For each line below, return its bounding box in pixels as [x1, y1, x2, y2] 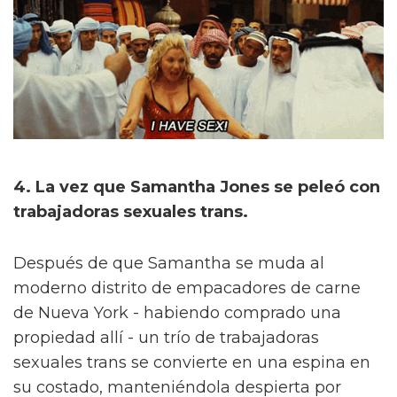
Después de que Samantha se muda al [13, 253, 324, 273]
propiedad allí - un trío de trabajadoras [13, 327, 319, 347]
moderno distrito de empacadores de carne [13, 277, 361, 298]
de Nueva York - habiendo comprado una [13, 302, 341, 323]
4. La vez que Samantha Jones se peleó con [13, 176, 380, 197]
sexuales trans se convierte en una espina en [13, 352, 370, 372]
